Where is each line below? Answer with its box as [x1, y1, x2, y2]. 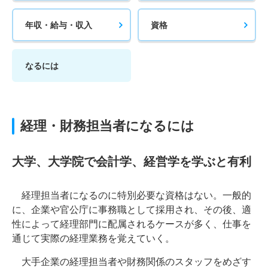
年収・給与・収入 [25, 20, 92, 30]
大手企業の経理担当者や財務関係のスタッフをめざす [12, 257, 251, 267]
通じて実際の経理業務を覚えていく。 [12, 233, 175, 243]
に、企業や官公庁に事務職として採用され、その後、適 [12, 205, 251, 215]
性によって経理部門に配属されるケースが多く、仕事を [12, 219, 251, 229]
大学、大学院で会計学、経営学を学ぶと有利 [12, 155, 251, 168]
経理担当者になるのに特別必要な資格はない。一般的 [12, 190, 251, 200]
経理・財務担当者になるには [20, 118, 194, 133]
